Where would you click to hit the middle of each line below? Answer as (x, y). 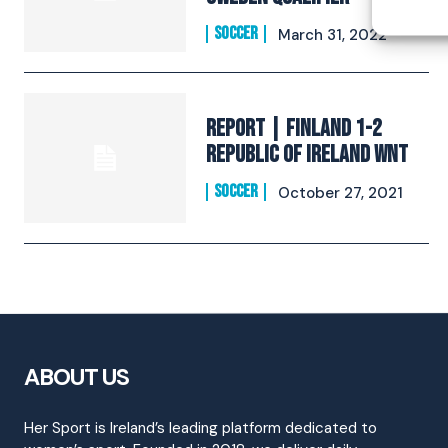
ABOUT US (76, 377)
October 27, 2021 (341, 192)
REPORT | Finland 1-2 (294, 128)
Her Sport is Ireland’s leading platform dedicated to (200, 428)
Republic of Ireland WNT (307, 154)
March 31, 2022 (333, 35)
